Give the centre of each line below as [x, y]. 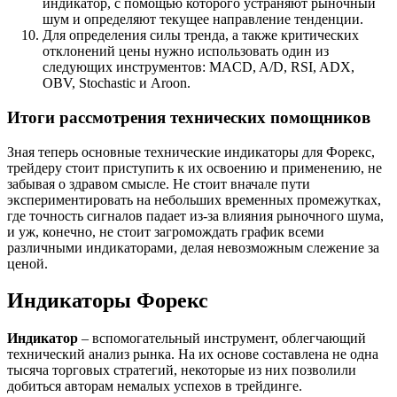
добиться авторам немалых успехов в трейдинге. [155, 386]
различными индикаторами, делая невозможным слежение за [193, 247]
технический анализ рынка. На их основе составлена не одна [193, 354]
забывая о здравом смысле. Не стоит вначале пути [159, 183]
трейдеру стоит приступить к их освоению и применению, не [195, 167]
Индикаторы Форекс [108, 301]
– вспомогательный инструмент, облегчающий [222, 339]
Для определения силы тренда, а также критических [201, 35]
